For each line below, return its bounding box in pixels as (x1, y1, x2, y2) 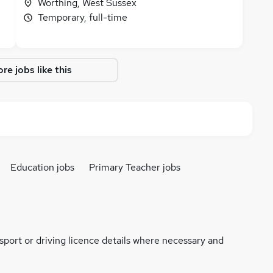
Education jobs (10, 161, 74, 174)
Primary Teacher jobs (89, 161, 180, 174)
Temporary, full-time (38, 11, 127, 24)
